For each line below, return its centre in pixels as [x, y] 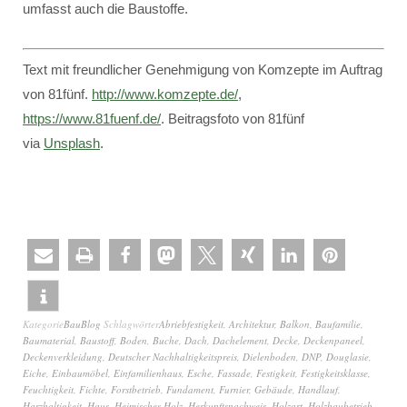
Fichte [92, 389]
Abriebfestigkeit [191, 324]
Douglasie [347, 357]
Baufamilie [338, 324]
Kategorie [43, 324]
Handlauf [318, 389]
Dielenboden [269, 357]
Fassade [234, 373]
